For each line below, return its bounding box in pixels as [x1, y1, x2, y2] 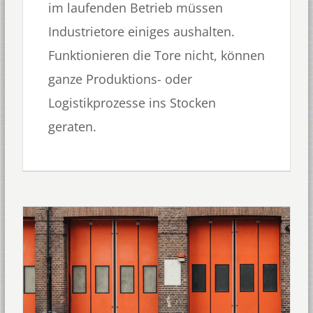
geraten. [48, 118, 96, 136]
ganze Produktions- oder [48, 71, 192, 88]
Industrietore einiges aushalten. [48, 23, 235, 41]
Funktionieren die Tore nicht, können [48, 47, 265, 64]
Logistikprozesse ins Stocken [48, 94, 216, 112]
